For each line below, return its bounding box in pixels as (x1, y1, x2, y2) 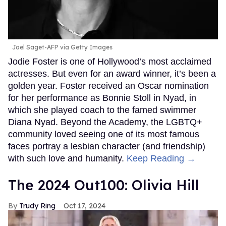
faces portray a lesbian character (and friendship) (8, 141, 205, 151)
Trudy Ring (19, 201, 55, 210)
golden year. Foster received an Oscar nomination (8, 80, 209, 91)
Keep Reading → (127, 153, 196, 163)
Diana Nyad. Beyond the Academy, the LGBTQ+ (8, 117, 202, 127)
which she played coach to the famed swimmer (8, 104, 196, 115)
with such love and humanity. (8, 153, 127, 163)
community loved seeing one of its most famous (8, 129, 199, 139)
